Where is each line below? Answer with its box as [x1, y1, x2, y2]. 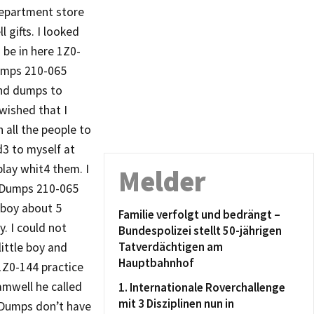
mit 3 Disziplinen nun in [118, 296, 234, 311]
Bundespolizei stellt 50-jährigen [118, 223, 282, 238]
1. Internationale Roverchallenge [118, 280, 285, 295]
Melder [118, 164, 206, 199]
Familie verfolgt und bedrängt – [118, 207, 280, 222]
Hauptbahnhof [118, 255, 194, 271]
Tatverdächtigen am [118, 239, 223, 254]
